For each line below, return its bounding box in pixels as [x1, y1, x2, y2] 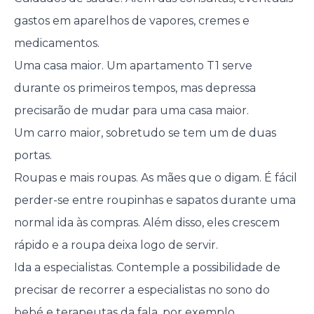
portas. [13, 149, 52, 163]
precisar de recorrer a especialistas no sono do [13, 283, 270, 297]
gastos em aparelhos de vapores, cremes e [13, 14, 250, 28]
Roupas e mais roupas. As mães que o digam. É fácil [13, 171, 297, 185]
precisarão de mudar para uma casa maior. [13, 104, 249, 118]
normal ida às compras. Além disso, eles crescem [13, 216, 280, 230]
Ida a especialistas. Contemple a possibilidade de [13, 261, 280, 275]
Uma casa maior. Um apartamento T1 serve [13, 59, 252, 73]
